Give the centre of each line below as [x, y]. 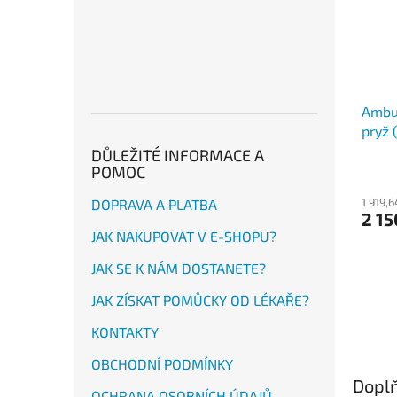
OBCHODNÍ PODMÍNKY [162, 363]
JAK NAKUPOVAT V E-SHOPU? [184, 236]
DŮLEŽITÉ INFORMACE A [178, 155]
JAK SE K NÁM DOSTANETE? [179, 268]
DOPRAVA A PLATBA [154, 204]
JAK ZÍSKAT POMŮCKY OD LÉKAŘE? [200, 300]
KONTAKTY [125, 331]
